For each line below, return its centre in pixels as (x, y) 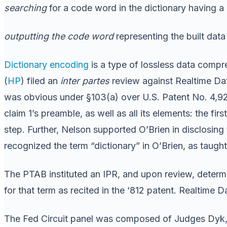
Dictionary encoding (46, 64)
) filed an (41, 81)
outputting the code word (59, 36)
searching (25, 8)
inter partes (85, 81)
